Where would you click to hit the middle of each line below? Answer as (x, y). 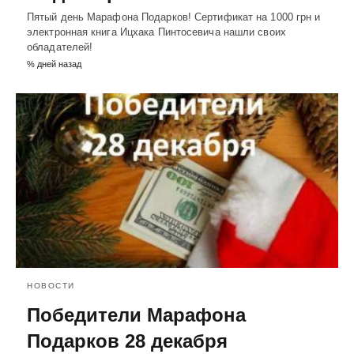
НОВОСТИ (51, 286)
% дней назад (54, 64)
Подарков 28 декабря (127, 341)
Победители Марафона (136, 315)
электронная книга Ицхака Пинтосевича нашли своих (156, 32)
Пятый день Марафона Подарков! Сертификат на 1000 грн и (174, 17)
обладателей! (60, 47)
